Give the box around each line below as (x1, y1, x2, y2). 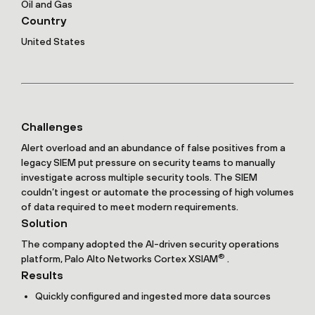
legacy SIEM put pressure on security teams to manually (21, 157, 275, 168)
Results (21, 269, 63, 281)
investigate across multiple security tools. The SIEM (21, 172, 257, 183)
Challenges (21, 120, 83, 133)
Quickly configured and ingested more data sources (35, 290, 271, 302)
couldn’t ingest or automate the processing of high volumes (21, 186, 294, 198)
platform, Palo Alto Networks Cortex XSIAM (21, 253, 218, 264)
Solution (21, 217, 67, 229)
